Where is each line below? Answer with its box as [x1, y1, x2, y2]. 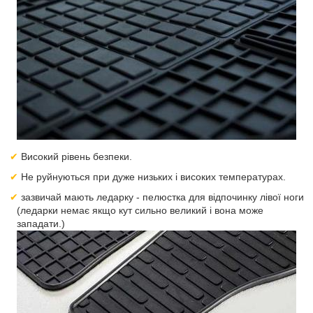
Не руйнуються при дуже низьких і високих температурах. [21, 171, 286, 182]
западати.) [17, 218, 65, 229]
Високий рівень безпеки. [21, 151, 133, 162]
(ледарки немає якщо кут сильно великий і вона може [17, 205, 263, 216]
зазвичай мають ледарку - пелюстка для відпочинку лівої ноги [21, 191, 305, 203]
